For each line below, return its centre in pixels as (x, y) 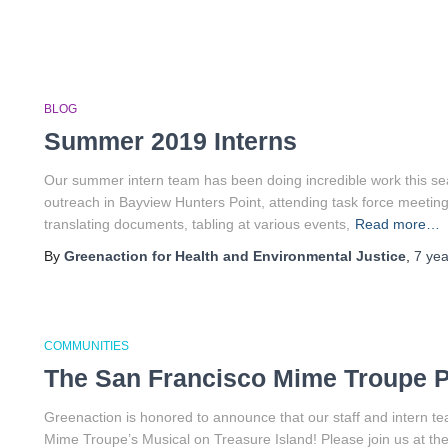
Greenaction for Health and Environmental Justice (235, 256)
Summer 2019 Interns (170, 141)
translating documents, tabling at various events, (197, 224)
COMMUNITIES (86, 346)
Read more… (397, 224)
